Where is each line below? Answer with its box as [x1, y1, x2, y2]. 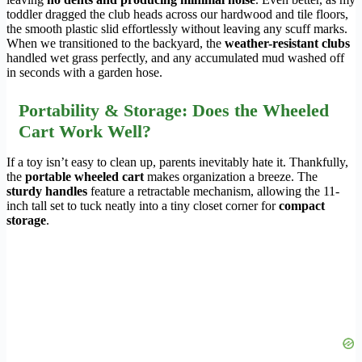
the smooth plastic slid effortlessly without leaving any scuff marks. [6, 22, 347, 36]
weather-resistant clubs [225, 36, 350, 51]
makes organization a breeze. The [144, 170, 318, 184]
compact [279, 199, 325, 213]
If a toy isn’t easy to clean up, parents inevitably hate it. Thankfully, [6, 155, 348, 170]
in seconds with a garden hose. [6, 65, 162, 80]
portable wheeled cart [25, 170, 144, 184]
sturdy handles [6, 184, 87, 199]
